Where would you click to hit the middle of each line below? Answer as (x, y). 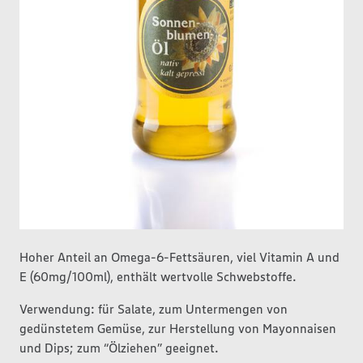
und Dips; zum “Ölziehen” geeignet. (119, 348)
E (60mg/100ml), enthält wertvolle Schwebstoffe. (158, 276)
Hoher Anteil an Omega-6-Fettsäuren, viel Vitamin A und (179, 257)
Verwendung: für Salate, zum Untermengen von (154, 309)
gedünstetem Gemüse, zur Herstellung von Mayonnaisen (178, 328)
